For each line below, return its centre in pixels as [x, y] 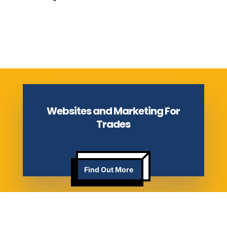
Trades [113, 124]
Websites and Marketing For [113, 111]
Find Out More [109, 169]
